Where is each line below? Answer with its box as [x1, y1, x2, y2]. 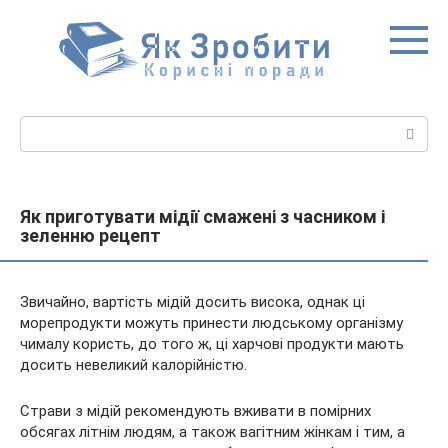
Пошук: [20, 117, 69, 135]
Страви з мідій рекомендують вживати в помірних [20, 402, 371, 420]
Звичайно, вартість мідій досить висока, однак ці [20, 293, 365, 311]
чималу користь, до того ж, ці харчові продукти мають [20, 335, 404, 353]
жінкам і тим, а [304, 423, 405, 441]
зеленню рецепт [20, 225, 161, 246]
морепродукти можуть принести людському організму [20, 314, 403, 332]
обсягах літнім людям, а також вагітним [20, 423, 304, 441]
